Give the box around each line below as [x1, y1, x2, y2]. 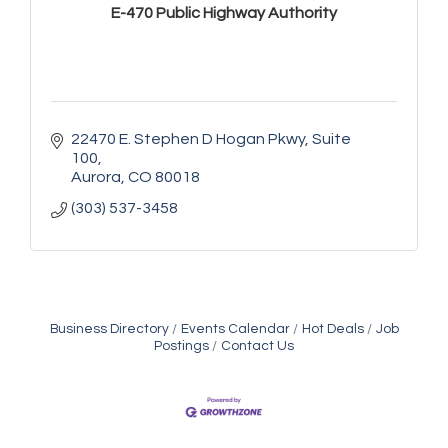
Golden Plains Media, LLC [28, 420, 191, 435]
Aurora [71, 168, 121, 185]
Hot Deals [301, 321, 364, 336]
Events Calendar [180, 321, 290, 336]
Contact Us [221, 338, 294, 353]
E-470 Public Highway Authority [111, 5, 337, 22]
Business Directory [49, 321, 169, 336]
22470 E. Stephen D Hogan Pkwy [71, 130, 305, 147]
